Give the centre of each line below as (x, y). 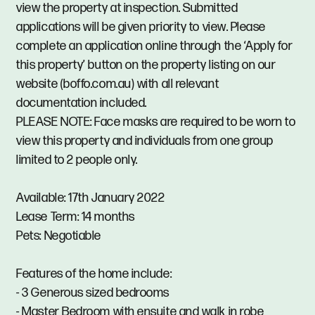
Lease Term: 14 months (76, 217)
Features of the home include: (94, 274)
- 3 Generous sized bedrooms (93, 293)
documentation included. (82, 103)
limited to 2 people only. (77, 160)
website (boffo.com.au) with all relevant (118, 84)
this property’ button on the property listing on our (146, 65)
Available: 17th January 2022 (91, 198)
